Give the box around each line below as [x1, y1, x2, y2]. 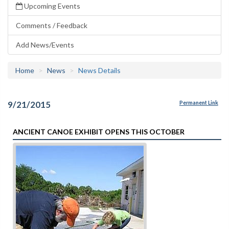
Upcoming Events [22, 2, 80, 10]
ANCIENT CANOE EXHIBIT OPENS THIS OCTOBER [13, 127, 185, 136]
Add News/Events [16, 40, 74, 49]
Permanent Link [179, 100, 218, 106]
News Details [78, 66, 121, 75]
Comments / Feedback [16, 21, 87, 30]
